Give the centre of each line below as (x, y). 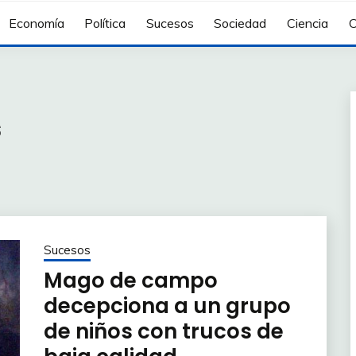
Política (105, 23)
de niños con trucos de (163, 331)
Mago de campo (130, 280)
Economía (36, 23)
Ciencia (307, 23)
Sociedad (240, 23)
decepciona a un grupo (167, 306)
